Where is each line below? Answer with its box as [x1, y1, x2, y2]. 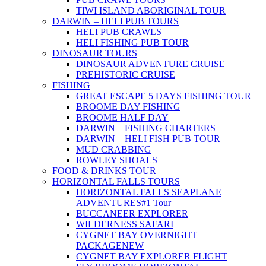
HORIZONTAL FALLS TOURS [52, 176, 180, 187]
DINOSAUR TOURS [52, 48, 137, 59]
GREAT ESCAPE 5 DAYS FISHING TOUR [76, 91, 251, 102]
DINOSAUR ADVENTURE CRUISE [76, 59, 225, 69]
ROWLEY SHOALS [76, 155, 157, 166]
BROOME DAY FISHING [76, 102, 180, 112]
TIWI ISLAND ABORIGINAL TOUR [76, 5, 226, 16]
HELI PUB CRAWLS [76, 27, 161, 37]
